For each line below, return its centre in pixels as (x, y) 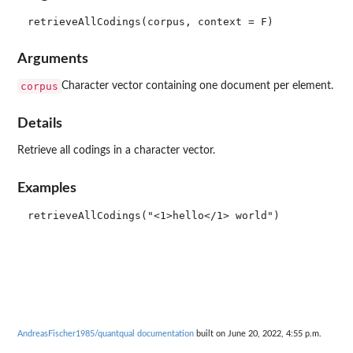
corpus (39, 86)
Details (40, 124)
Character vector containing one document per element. (197, 85)
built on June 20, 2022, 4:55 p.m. (258, 334)
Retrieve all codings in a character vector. (116, 151)
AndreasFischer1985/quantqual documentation (106, 334)
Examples (47, 188)
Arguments (53, 58)
